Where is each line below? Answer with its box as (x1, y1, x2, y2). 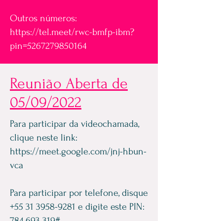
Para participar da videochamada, (10, 118, 139, 129)
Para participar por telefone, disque (10, 187, 148, 198)
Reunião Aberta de (10, 75, 128, 92)
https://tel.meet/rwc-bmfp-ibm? (10, 27, 134, 37)
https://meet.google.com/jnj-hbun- (10, 146, 147, 157)
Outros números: (10, 13, 77, 24)
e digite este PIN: (75, 201, 145, 212)
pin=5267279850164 (10, 40, 86, 51)
